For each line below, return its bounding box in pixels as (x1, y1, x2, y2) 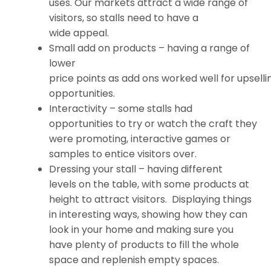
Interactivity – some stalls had (49, 101, 193, 116)
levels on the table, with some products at (49, 177, 250, 191)
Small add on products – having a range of (49, 41, 250, 55)
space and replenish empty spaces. (49, 252, 222, 267)
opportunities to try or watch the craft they (49, 116, 258, 131)
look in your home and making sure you (49, 222, 234, 237)
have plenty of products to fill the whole (49, 237, 240, 252)
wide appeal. (49, 25, 109, 40)
